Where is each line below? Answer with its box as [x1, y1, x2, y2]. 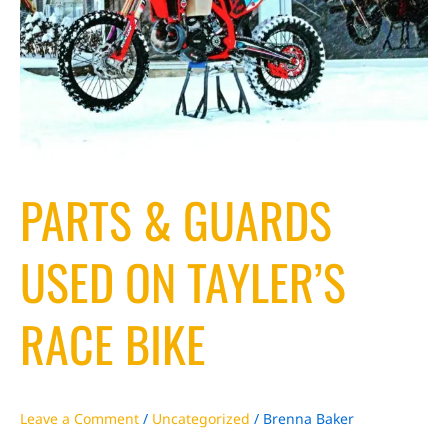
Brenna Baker [263, 409, 354, 429]
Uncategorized [152, 409, 250, 429]
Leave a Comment [20, 409, 139, 429]
